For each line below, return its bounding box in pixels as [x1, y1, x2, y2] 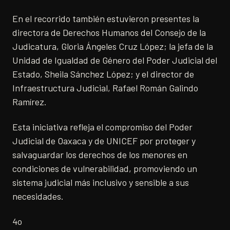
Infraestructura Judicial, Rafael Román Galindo [12, 82, 198, 93]
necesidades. [12, 190, 64, 202]
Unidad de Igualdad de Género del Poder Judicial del [12, 54, 217, 66]
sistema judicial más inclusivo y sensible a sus [12, 176, 189, 188]
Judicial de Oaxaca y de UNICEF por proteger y [12, 135, 196, 146]
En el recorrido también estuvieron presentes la [12, 12, 199, 24]
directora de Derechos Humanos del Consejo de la [12, 26, 206, 38]
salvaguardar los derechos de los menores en [12, 148, 187, 160]
